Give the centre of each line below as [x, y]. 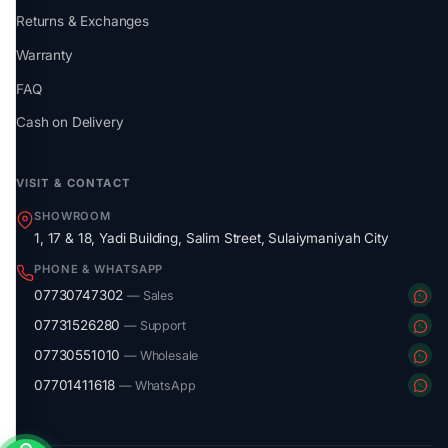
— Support [155, 326]
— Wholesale [161, 355]
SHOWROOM [73, 216]
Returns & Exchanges [82, 20]
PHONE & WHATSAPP [99, 269]
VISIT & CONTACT [73, 183]
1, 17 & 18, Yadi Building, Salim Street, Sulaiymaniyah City [211, 237]
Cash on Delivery [70, 122]
